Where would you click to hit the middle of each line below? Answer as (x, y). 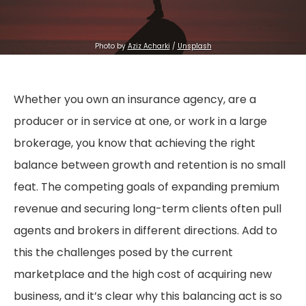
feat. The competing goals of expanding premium (147, 187)
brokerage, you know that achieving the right (135, 143)
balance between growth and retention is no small (150, 165)
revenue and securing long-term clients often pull (148, 209)
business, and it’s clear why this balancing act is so (148, 296)
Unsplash (194, 46)
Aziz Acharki (149, 46)
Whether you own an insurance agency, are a (135, 100)
